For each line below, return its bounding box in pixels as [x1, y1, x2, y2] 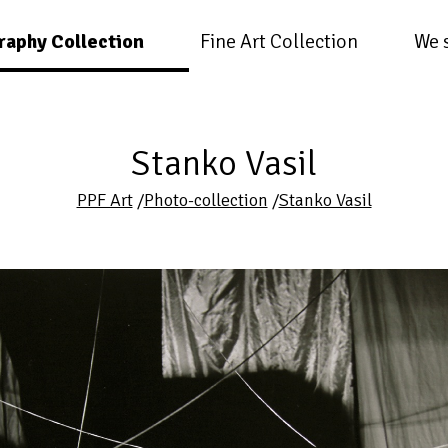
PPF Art [76, 189, 133, 211]
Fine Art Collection [200, 29, 358, 54]
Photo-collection [143, 189, 268, 211]
